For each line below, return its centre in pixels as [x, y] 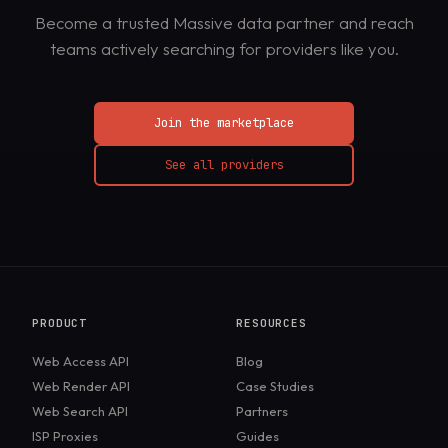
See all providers [224, 165]
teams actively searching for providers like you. [224, 49]
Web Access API [80, 361]
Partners [262, 411]
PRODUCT [60, 323]
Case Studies [275, 386]
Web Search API [80, 411]
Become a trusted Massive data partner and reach [224, 23]
